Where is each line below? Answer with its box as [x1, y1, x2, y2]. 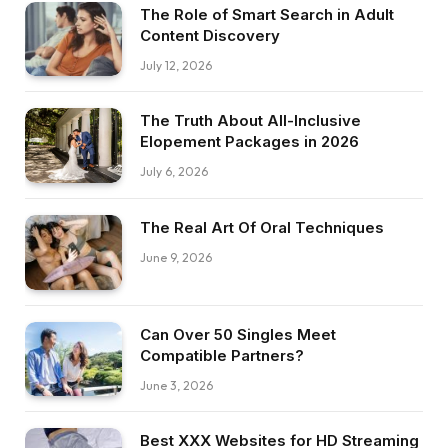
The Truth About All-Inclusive [140, 111, 361, 131]
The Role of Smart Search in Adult [140, 4, 394, 24]
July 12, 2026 [140, 57, 212, 73]
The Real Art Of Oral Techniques [140, 217, 384, 237]
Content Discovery [140, 25, 280, 45]
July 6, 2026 [140, 164, 208, 180]
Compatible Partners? [140, 345, 304, 365]
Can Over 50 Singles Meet [140, 324, 336, 344]
